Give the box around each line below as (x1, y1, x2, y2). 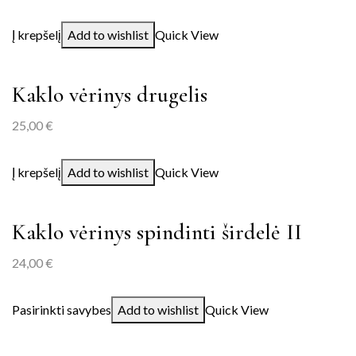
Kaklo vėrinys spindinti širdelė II (12, 219, 302, 246)
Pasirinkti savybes (12, 302, 111, 317)
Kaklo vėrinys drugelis (12, 81, 207, 108)
